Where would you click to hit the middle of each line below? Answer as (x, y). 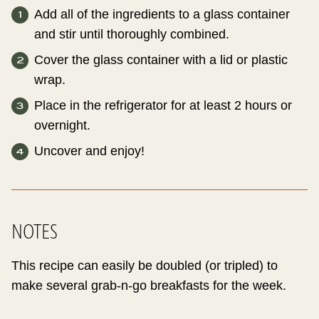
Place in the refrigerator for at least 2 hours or (163, 105)
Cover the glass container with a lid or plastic (161, 60)
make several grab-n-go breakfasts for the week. (149, 286)
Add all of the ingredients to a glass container (162, 14)
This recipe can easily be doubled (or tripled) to (145, 266)
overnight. (62, 125)
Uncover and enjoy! (89, 151)
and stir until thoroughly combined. (132, 34)
